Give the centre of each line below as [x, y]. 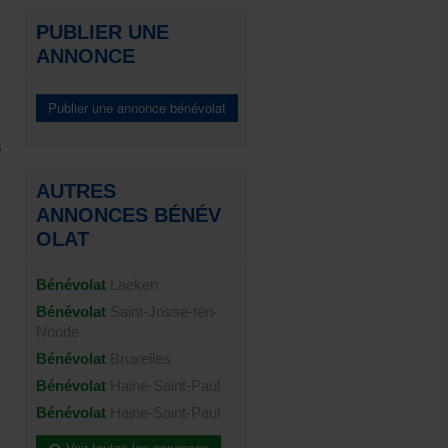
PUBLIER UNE [102, 32]
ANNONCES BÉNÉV [128, 215]
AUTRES [76, 191]
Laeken [134, 284]
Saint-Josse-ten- [164, 311]
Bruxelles [140, 358]
